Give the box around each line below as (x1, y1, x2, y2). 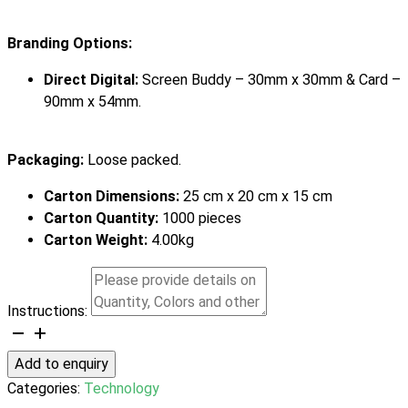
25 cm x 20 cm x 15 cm (183, 188, 332, 206)
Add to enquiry (15, 354, 108, 372)
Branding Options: (7, 34, 132, 52)
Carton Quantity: (44, 209, 162, 228)
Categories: (7, 379, 84, 397)
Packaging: (7, 151, 87, 169)
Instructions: (7, 301, 87, 320)
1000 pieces (162, 209, 241, 228)
